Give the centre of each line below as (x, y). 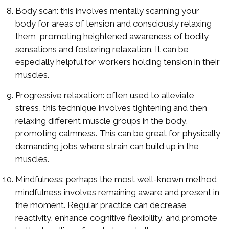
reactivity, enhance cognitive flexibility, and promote (116, 218)
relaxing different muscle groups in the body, (101, 121)
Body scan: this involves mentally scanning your (107, 11)
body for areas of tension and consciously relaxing (113, 24)
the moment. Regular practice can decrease (101, 205)
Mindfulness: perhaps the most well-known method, (117, 179)
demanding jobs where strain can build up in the (107, 146)
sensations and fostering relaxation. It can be (102, 49)
